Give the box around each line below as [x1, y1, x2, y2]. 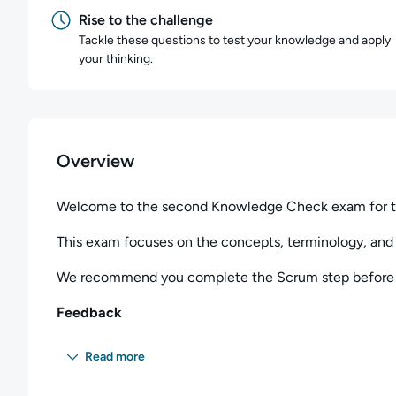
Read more [85, 349, 145, 364]
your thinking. [79, 51, 153, 66]
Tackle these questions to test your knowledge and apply [79, 33, 391, 48]
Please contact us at [57, 339, 187, 356]
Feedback [57, 304, 122, 321]
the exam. [57, 361, 118, 377]
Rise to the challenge [79, 11, 213, 28]
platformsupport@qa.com [187, 339, 349, 356]
